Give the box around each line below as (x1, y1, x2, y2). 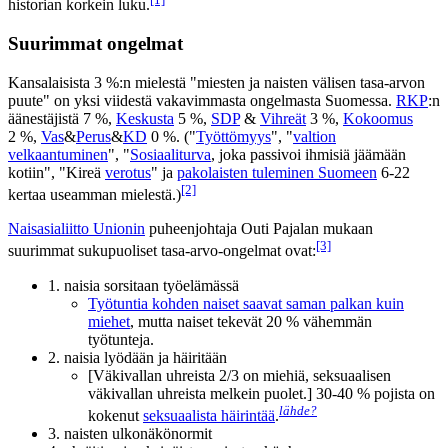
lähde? (279, 402, 317, 418)
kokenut (88, 407, 143, 425)
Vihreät (260, 110, 306, 128)
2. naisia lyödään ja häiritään (48, 348, 227, 366)
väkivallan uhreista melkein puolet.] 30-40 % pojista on (88, 384, 435, 402)
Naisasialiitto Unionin (8, 220, 145, 238)
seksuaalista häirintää (143, 407, 275, 425)
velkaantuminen (8, 146, 108, 164)
